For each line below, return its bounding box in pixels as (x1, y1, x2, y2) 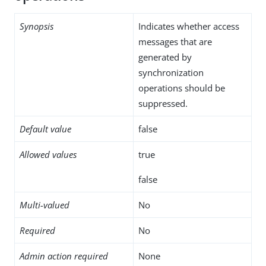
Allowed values (20, 148, 77, 160)
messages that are (138, 35, 212, 47)
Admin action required (20, 249, 108, 262)
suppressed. (138, 97, 188, 109)
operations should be (138, 81, 225, 94)
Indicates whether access (138, 20, 239, 32)
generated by (138, 50, 192, 63)
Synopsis (20, 20, 53, 32)
